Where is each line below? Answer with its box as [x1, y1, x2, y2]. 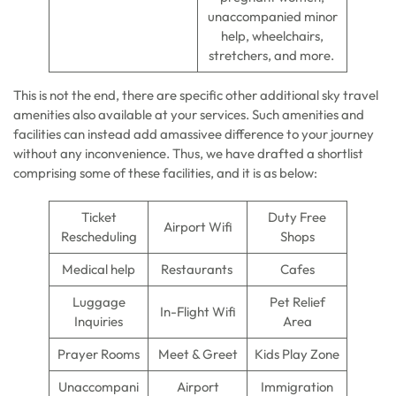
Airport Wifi [163, 218, 232, 235]
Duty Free [268, 209, 326, 225]
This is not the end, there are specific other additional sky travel [13, 87, 378, 103]
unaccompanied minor [207, 8, 338, 25]
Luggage [72, 293, 126, 310]
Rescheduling [60, 228, 137, 245]
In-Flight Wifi [159, 303, 236, 320]
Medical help [62, 261, 135, 278]
